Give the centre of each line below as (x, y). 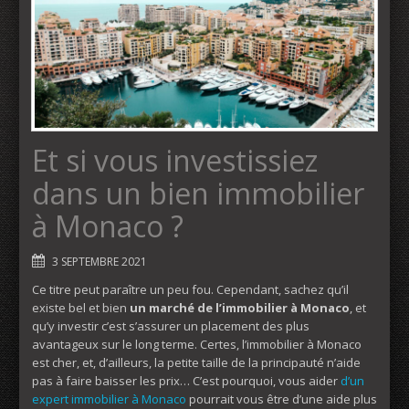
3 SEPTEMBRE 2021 (100, 261)
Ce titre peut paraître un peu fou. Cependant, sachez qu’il (190, 289)
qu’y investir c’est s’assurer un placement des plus (171, 325)
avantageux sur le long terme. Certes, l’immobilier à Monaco (197, 344)
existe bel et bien (81, 307)
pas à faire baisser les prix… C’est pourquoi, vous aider (186, 380)
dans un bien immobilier (198, 193)
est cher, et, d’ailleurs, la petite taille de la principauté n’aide (196, 362)
